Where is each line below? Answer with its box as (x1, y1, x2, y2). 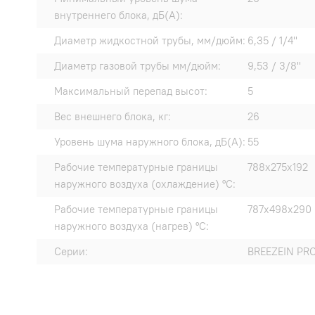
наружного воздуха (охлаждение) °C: (54, 177, 236, 191)
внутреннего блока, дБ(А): (54, 8, 183, 22)
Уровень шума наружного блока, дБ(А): (54, 135, 245, 149)
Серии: (54, 245, 88, 259)
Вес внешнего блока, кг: (54, 110, 171, 124)
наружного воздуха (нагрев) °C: (54, 219, 209, 233)
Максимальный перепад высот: (54, 84, 207, 98)
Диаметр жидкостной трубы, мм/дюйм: (54, 34, 245, 48)
